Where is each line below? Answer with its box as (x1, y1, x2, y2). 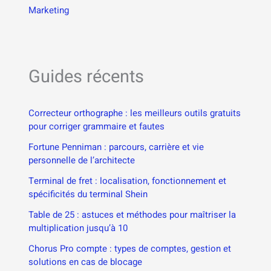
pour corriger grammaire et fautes (28, 120, 165, 134)
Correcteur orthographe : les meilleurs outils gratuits (28, 106, 241, 120)
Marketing (28, 4, 70, 18)
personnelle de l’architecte (28, 154, 135, 168)
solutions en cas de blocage (28, 255, 143, 269)
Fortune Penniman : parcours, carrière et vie (28, 140, 204, 154)
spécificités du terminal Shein (28, 188, 148, 201)
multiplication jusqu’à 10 (28, 221, 128, 235)
